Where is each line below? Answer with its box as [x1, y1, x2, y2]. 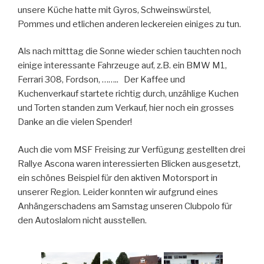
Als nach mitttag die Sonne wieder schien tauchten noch [18, 46, 241, 57]
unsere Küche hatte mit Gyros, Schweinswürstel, [18, 4, 211, 15]
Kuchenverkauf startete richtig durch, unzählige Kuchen [18, 88, 239, 100]
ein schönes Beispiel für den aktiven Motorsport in [18, 172, 217, 183]
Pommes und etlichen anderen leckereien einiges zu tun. [18, 18, 241, 29]
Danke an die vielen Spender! [18, 117, 132, 128]
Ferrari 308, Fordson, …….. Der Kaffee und [18, 74, 185, 85]
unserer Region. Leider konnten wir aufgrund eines [18, 186, 218, 197]
